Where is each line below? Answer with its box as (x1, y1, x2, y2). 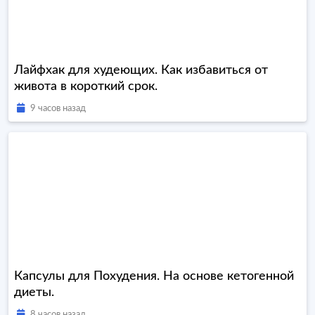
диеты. (14, 286, 54, 300)
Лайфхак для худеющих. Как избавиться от (14, 64, 268, 77)
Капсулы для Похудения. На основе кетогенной (14, 270, 294, 283)
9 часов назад (30, 104, 86, 114)
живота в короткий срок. (14, 80, 157, 94)
